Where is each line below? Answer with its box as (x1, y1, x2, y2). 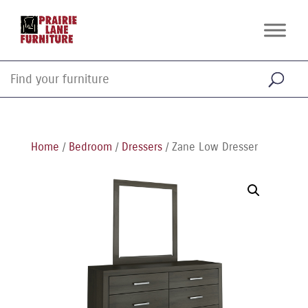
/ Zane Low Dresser (162, 140, 258, 153)
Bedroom (68, 140, 112, 153)
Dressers (121, 140, 162, 153)
